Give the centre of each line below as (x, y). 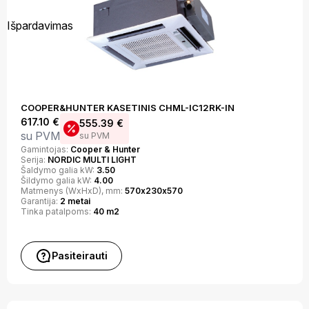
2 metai (75, 201)
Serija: (34, 160)
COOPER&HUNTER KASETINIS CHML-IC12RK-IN (127, 108)
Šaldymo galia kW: (58, 170)
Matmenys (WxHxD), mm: (72, 191)
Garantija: (40, 201)
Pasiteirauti (79, 256)
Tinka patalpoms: (57, 211)
